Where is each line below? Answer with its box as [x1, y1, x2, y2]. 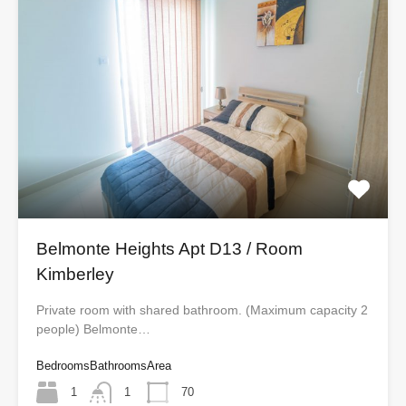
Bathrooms [90, 358, 147, 372]
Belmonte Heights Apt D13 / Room [36, 238, 303, 258]
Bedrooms [36, 358, 90, 372]
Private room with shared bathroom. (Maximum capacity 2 [36, 302, 368, 317]
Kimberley [36, 264, 114, 284]
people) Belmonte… [36, 321, 150, 336]
